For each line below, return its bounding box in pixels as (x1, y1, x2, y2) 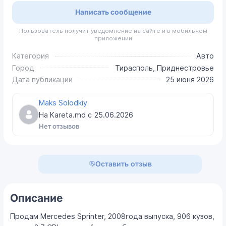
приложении (94, 35, 132, 42)
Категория (12, 51, 49, 61)
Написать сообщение (75, 8, 151, 17)
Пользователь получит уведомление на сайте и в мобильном (19, 27, 207, 35)
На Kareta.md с (38, 110, 94, 119)
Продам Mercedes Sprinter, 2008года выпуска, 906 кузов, (10, 212, 215, 221)
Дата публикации (12, 75, 73, 84)
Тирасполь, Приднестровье (115, 63, 214, 72)
